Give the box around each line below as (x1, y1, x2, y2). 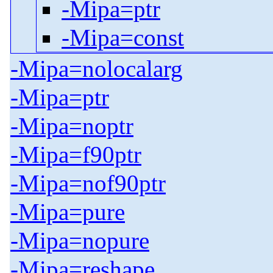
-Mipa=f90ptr (10, 141, 141, 168)
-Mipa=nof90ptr (10, 170, 166, 197)
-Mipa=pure (10, 199, 125, 225)
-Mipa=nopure (10, 227, 149, 254)
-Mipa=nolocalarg (10, 55, 183, 82)
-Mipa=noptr (10, 113, 133, 140)
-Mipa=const (62, 24, 184, 51)
